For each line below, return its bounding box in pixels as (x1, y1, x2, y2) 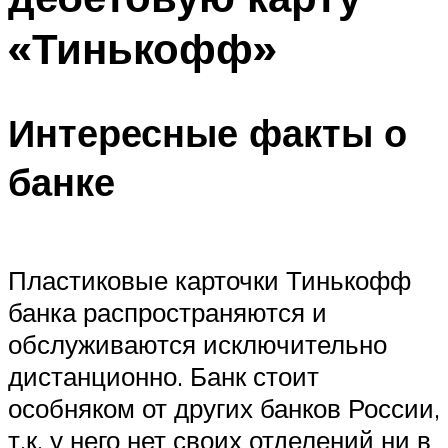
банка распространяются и (8, 295, 327, 328)
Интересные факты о (8, 108, 407, 158)
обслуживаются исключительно (8, 327, 387, 360)
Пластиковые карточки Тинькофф (8, 263, 411, 296)
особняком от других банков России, (8, 391, 440, 424)
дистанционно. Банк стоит (8, 359, 319, 392)
